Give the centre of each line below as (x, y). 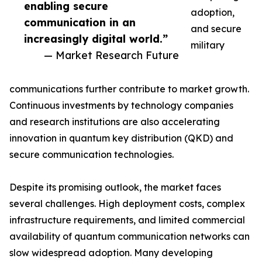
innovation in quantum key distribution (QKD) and (121, 138)
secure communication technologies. (92, 155)
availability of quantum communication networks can (130, 237)
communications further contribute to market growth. (129, 89)
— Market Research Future (111, 55)
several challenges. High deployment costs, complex (127, 204)
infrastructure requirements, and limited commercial (127, 220)
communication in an (80, 23)
